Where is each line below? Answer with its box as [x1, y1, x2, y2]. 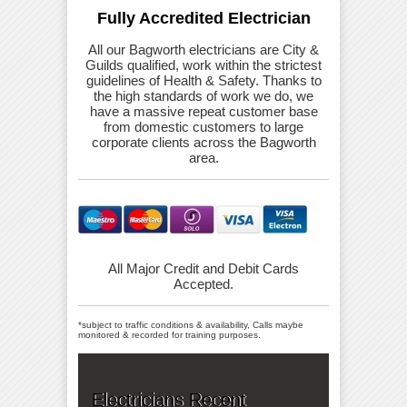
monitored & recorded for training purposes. [78, 330, 261, 341]
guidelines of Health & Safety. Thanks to [85, 73, 322, 89]
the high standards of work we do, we [94, 88, 313, 104]
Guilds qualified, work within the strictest [85, 57, 322, 74]
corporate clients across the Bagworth [91, 134, 316, 151]
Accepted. [174, 276, 233, 293]
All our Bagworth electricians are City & [88, 42, 319, 58]
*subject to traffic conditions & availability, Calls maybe [78, 320, 303, 331]
